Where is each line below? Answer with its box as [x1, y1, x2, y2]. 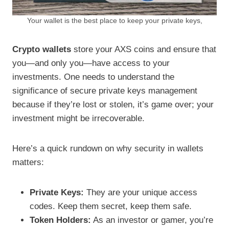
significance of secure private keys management [12, 85, 197, 96]
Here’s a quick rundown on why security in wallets [12, 143, 203, 153]
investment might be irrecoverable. [12, 113, 145, 123]
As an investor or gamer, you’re [91, 215, 213, 225]
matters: [12, 157, 44, 167]
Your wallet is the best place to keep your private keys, [27, 16, 202, 25]
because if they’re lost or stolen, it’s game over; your [12, 99, 214, 109]
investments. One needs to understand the [12, 72, 174, 82]
